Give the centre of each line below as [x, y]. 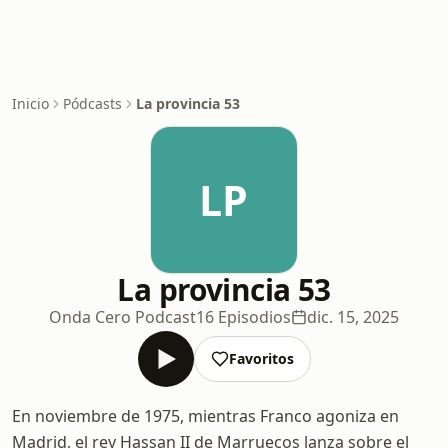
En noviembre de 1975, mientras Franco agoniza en [205, 416]
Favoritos [261, 358]
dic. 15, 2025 [353, 317]
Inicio [30, 103]
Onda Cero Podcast [122, 317]
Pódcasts [92, 103]
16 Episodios [243, 317]
